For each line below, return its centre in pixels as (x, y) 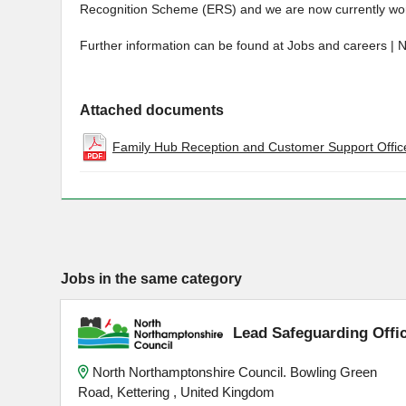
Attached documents (152, 110)
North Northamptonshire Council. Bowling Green (235, 372)
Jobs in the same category (151, 279)
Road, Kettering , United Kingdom (177, 391)
